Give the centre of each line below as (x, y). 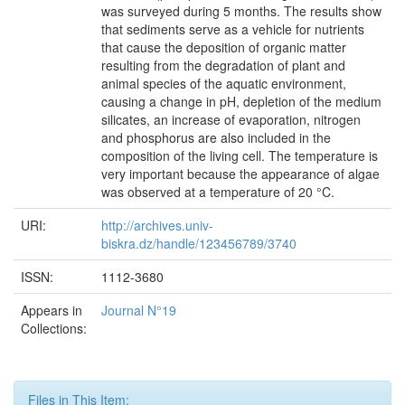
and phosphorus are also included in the (216, 137)
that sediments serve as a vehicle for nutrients (233, 29)
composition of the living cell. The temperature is (240, 155)
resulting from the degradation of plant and (223, 65)
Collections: (54, 328)
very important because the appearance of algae (240, 174)
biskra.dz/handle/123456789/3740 (199, 243)
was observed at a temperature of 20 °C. (218, 192)
